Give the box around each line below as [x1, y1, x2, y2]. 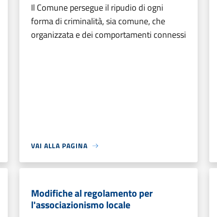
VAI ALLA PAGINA [31, 140, 88, 151]
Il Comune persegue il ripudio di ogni [31, 1, 163, 14]
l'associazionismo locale [31, 197, 130, 212]
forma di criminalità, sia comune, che [31, 15, 165, 28]
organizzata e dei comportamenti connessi [31, 28, 186, 41]
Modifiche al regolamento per [31, 186, 153, 201]
